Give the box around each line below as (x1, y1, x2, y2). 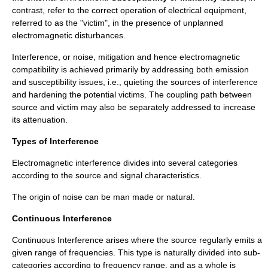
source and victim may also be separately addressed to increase (12, 102, 255, 112)
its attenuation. (12, 115, 68, 124)
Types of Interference (12, 136, 99, 146)
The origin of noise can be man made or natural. (12, 192, 195, 202)
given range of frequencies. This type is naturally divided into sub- (12, 248, 260, 257)
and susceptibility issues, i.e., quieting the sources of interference (12, 77, 258, 87)
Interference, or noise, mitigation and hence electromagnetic (12, 52, 240, 62)
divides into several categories (121, 158, 237, 167)
